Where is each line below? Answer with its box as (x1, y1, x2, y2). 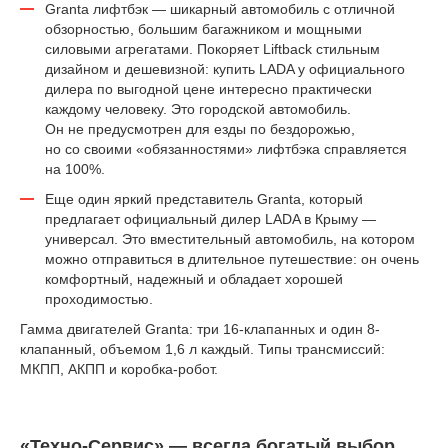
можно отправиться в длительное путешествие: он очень (45, 251, 419, 267)
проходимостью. (45, 291, 153, 307)
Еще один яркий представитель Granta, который (45, 191, 363, 207)
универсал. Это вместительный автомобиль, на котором (45, 231, 415, 247)
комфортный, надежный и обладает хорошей (45, 271, 343, 287)
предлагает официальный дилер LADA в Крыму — (45, 211, 376, 227)
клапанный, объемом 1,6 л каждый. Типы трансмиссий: (20, 341, 385, 357)
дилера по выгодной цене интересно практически (45, 81, 372, 97)
